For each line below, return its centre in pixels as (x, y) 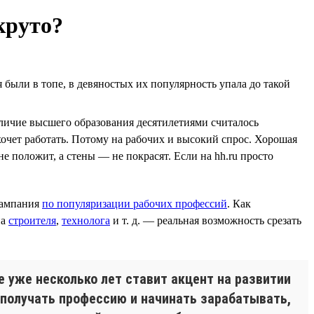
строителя (32, 220)
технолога (86, 220)
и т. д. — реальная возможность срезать (206, 220)
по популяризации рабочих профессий (135, 203)
